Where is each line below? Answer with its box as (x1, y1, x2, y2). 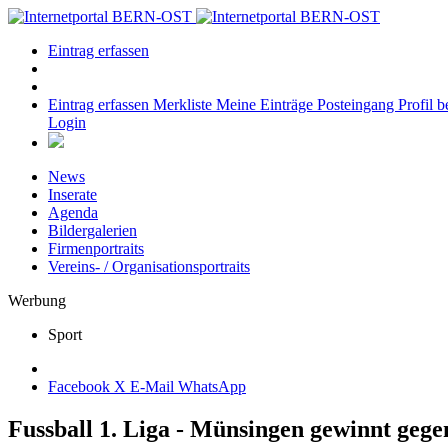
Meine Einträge (216, 96, 317, 113)
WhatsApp (178, 378, 246, 395)
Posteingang (317, 96, 398, 113)
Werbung (8, 292, 66, 309)
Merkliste (153, 96, 216, 113)
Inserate (48, 186, 97, 203)
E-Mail (130, 378, 174, 395)
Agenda (48, 204, 98, 221)
